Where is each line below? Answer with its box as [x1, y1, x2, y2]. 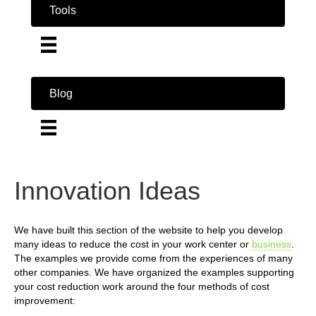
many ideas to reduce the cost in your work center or [14, 238, 252, 250]
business [252, 238, 291, 250]
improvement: [14, 294, 75, 306]
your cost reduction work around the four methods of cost [14, 280, 269, 292]
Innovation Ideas [14, 176, 200, 205]
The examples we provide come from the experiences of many [14, 252, 293, 264]
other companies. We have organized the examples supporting [14, 266, 294, 278]
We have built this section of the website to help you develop [14, 224, 283, 236]
